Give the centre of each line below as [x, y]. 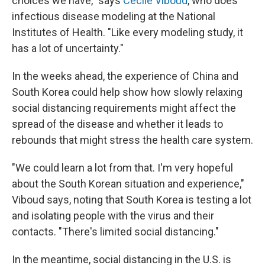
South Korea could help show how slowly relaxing [127, 92]
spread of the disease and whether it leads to [117, 124]
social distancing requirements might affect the [124, 108]
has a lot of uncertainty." [68, 48]
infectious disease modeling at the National [114, 16]
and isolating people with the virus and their [113, 215]
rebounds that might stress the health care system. [132, 140]
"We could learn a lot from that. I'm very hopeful [122, 167]
